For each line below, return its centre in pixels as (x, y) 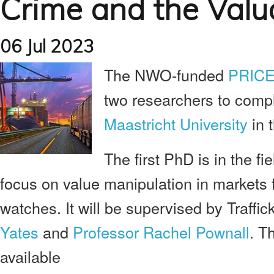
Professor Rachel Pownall (161, 232)
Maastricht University (176, 124)
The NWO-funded (166, 75)
